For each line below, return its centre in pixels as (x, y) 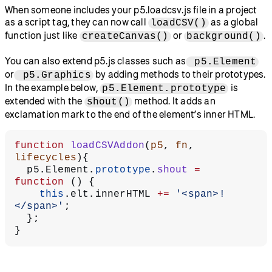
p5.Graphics (54, 75)
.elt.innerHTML (110, 194)
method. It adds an (174, 100)
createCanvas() (125, 36)
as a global (233, 22)
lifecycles (46, 158)
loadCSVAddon (104, 145)
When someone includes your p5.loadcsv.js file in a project (131, 9)
